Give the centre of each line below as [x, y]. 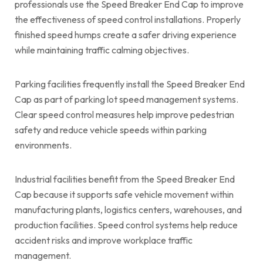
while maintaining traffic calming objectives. [102, 50]
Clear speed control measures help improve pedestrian [124, 114]
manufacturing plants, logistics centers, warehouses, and [128, 209]
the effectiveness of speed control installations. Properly [128, 19]
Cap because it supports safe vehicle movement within [124, 194]
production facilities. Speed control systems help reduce [126, 225]
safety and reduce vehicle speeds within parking [111, 129]
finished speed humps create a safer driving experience [126, 34]
